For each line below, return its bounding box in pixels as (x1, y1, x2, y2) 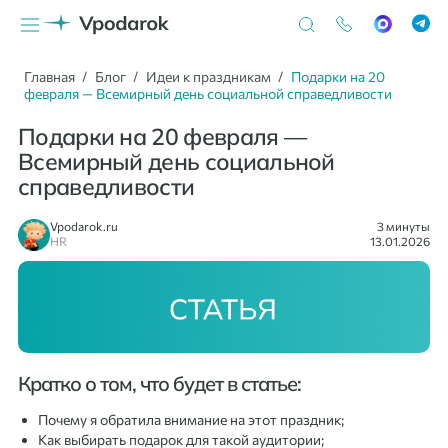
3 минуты (377, 219, 430, 233)
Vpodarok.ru (50, 219, 118, 233)
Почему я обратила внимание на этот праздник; (38, 411, 344, 428)
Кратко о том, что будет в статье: (18, 371, 301, 396)
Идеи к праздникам (146, 68, 271, 85)
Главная (24, 68, 75, 85)
